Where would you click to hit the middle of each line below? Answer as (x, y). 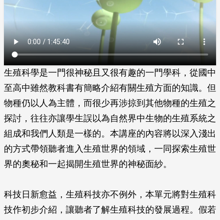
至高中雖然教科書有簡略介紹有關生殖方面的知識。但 (110, 88)
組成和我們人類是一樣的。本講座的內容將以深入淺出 (110, 134)
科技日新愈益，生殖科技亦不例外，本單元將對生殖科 (110, 194)
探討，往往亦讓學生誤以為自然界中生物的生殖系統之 (110, 118)
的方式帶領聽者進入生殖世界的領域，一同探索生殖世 (110, 149)
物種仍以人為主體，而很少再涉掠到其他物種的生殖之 (110, 103)
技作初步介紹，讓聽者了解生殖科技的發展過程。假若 (110, 210)
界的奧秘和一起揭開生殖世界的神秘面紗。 (88, 164)
